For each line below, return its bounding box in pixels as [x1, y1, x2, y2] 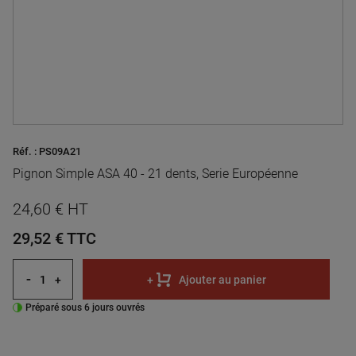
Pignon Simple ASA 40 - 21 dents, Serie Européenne [13, 166, 298, 181]
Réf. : [13, 145, 37, 157]
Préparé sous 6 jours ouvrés [25, 301, 145, 313]
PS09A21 [39, 145, 81, 157]
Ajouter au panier [178, 273, 266, 286]
